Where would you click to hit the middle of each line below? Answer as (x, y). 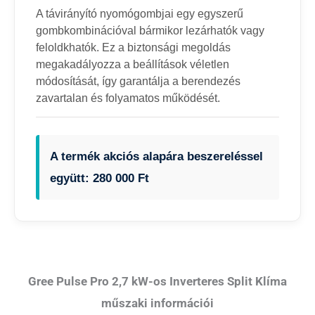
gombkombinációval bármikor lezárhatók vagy (150, 30)
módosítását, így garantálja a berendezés (138, 81)
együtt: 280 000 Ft (99, 178)
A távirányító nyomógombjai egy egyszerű (140, 13)
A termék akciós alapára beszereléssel (156, 156)
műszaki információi (157, 303)
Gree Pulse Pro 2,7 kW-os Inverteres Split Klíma (157, 281)
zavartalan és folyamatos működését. (128, 98)
